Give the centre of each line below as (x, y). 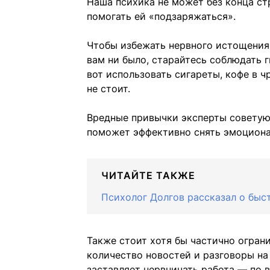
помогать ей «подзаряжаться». (161, 17)
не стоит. (108, 89)
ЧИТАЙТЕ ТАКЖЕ (148, 176)
